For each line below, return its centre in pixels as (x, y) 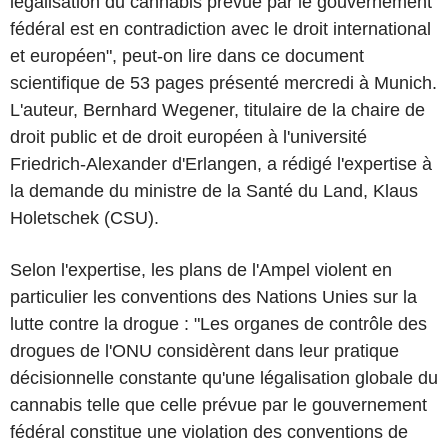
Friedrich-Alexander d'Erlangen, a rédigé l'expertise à (221, 164)
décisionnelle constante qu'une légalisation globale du (224, 378)
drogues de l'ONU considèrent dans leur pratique (204, 351)
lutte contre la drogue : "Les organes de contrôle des (218, 324)
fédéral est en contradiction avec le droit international (220, 29)
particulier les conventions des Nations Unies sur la (213, 297)
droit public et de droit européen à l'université (188, 137)
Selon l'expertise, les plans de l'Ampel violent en (201, 270)
